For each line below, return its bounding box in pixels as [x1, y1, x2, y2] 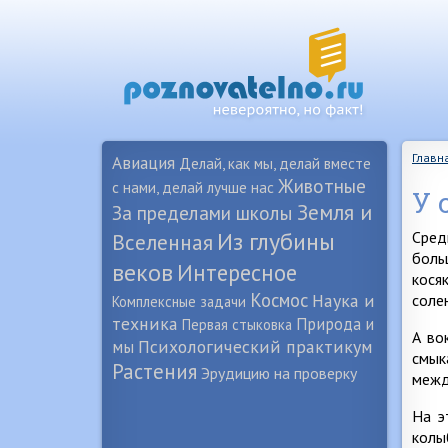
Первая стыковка [182, 315, 292, 334]
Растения [112, 358, 197, 385]
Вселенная [112, 228, 213, 256]
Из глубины [217, 226, 335, 257]
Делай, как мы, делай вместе [179, 153, 371, 173]
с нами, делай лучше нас [112, 177, 274, 197]
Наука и [312, 289, 375, 312]
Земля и [297, 198, 372, 226]
